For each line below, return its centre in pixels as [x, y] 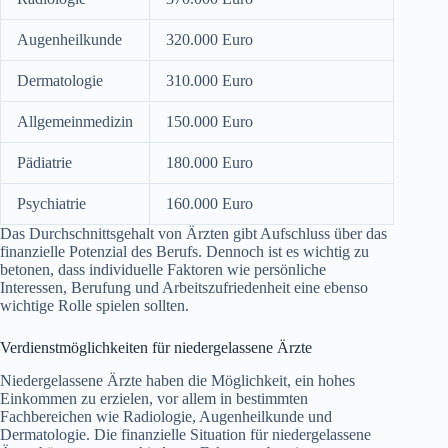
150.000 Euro [209, 121]
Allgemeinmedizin [75, 121]
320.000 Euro [209, 39]
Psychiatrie [51, 203]
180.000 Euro [209, 162]
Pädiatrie [44, 162]
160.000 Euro [209, 203]
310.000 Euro [209, 80]
